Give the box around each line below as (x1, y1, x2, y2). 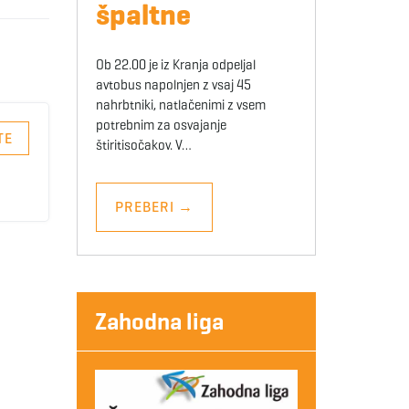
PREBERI (114, 198, 178, 216)
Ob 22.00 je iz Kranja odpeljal (95, 57, 256, 74)
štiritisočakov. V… (95, 137, 192, 154)
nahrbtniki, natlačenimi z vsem (95, 97, 266, 114)
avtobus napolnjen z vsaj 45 (95, 77, 251, 94)
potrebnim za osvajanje (95, 117, 226, 134)
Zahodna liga (94, 307, 224, 337)
